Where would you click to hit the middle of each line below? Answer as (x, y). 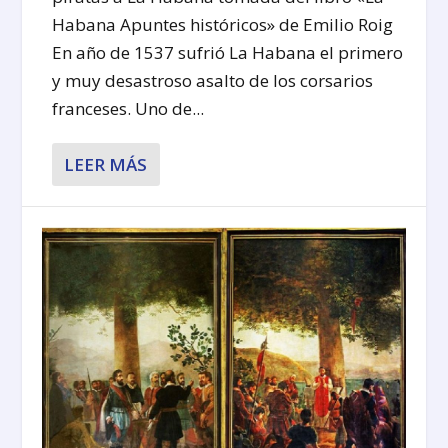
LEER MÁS (106, 164)
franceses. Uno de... (128, 108)
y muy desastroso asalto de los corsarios (213, 80)
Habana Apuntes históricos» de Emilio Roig (223, 24)
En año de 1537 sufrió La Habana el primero (228, 52)
